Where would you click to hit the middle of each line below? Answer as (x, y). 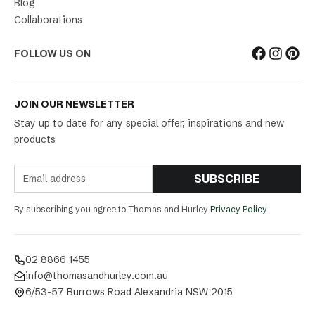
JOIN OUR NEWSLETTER (74, 104)
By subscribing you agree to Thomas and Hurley (112, 210)
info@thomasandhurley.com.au (97, 276)
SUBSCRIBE (227, 179)
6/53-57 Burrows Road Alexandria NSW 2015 (129, 292)
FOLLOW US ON (52, 53)
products (35, 140)
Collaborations (48, 20)
